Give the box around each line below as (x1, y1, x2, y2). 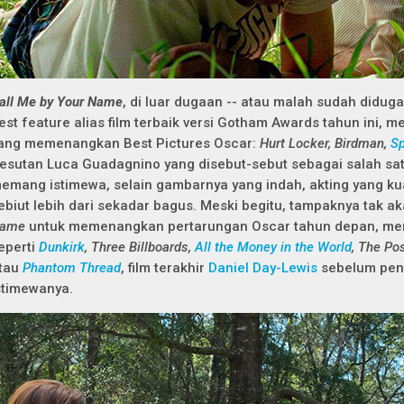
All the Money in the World (195, 239, 352, 255)
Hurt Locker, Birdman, (260, 135, 390, 151)
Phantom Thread (23, 260, 121, 276)
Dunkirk (39, 239, 85, 255)
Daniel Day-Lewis (208, 260, 317, 276)
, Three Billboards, (85, 239, 195, 255)
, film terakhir (121, 260, 208, 276)
